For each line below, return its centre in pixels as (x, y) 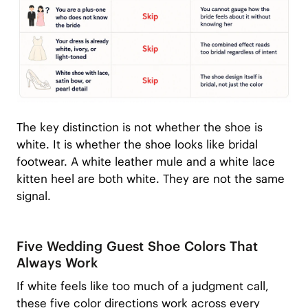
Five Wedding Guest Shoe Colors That (137, 246)
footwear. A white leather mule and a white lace (145, 162)
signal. (33, 196)
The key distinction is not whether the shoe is (139, 128)
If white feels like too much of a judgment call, (142, 286)
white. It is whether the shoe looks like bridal (137, 145)
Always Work (57, 262)
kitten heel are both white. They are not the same (150, 179)
